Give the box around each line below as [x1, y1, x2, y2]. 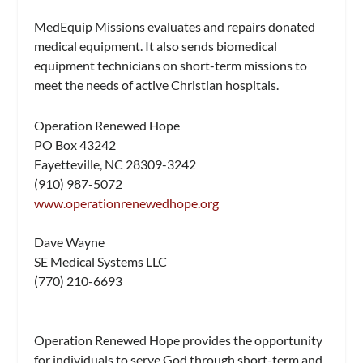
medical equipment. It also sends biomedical [34, 38, 278, 54]
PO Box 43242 [34, 136, 117, 152]
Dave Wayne [34, 233, 105, 250]
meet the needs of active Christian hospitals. [34, 77, 280, 93]
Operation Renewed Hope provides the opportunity [34, 332, 323, 348]
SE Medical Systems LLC [34, 253, 168, 269]
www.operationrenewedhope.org [34, 194, 220, 211]
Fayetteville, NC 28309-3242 [34, 156, 197, 172]
